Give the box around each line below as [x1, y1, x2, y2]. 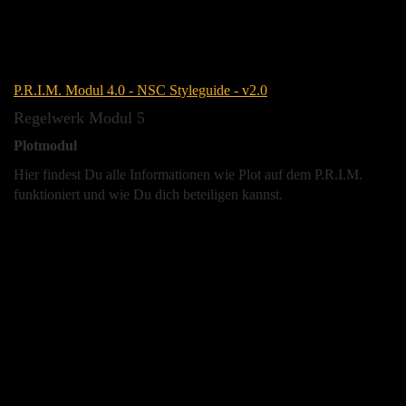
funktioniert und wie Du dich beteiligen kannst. [14, 186, 283, 202]
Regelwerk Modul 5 [14, 108, 145, 127]
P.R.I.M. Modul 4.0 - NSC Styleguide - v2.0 [14, 82, 267, 98]
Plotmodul [14, 137, 77, 153]
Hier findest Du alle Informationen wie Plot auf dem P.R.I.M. [14, 166, 362, 182]
